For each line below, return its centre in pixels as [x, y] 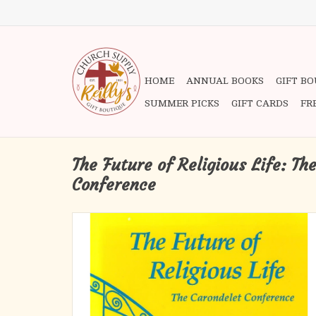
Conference [114, 185]
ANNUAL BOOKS [225, 81]
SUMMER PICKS [182, 103]
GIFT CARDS [260, 103]
